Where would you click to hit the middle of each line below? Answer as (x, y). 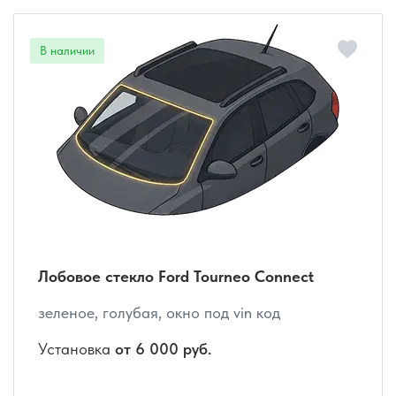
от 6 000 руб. (163, 349)
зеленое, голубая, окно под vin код (159, 313)
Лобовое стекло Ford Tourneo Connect (176, 277)
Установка (76, 349)
